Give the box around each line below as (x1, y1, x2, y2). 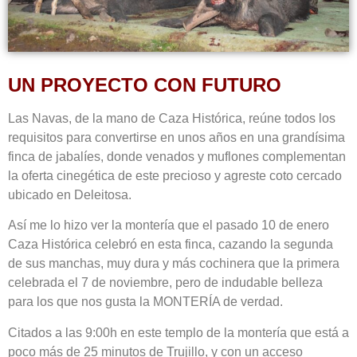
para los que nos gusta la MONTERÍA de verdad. (8, 295, 283, 309)
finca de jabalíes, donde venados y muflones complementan (8, 149, 346, 163)
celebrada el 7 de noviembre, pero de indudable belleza (8, 276, 323, 290)
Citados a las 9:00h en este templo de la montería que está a (8, 325, 349, 339)
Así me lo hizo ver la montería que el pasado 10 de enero (8, 218, 329, 233)
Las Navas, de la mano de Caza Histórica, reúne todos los (8, 111, 335, 125)
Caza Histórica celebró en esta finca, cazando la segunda (8, 237, 333, 252)
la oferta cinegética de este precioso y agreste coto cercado (8, 168, 342, 182)
